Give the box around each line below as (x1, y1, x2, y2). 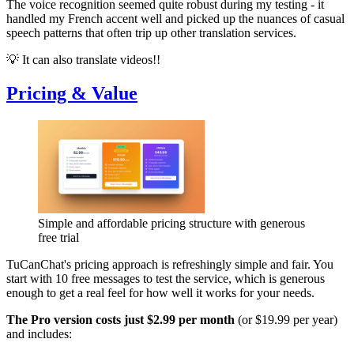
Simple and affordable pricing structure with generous (38, 217, 305, 231)
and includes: (6, 327, 72, 341)
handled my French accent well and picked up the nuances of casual (6, 11, 345, 25)
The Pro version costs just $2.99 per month (6, 313, 235, 327)
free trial (38, 231, 79, 245)
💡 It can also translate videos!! (6, 52, 160, 66)
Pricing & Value (6, 82, 137, 104)
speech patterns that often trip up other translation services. (6, 25, 296, 40)
